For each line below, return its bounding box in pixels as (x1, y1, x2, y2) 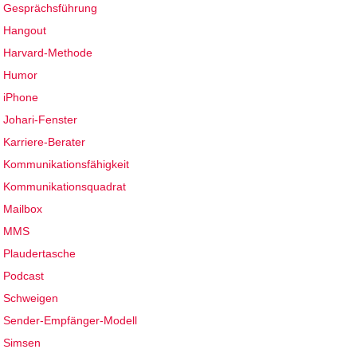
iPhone (3, 91, 39, 104)
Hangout (3, 24, 47, 37)
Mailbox (3, 202, 43, 216)
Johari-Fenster (3, 113, 78, 127)
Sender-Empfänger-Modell (3, 314, 138, 328)
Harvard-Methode (3, 46, 93, 60)
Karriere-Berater (3, 135, 86, 149)
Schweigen (3, 292, 59, 305)
